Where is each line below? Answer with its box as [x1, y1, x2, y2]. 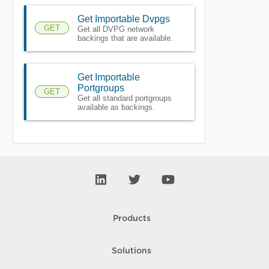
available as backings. [77, 102, 155, 112]
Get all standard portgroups [77, 93, 172, 103]
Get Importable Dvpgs [77, 13, 170, 24]
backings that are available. [77, 33, 173, 43]
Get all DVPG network [77, 24, 154, 34]
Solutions [112, 247, 151, 255]
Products [112, 215, 151, 222]
